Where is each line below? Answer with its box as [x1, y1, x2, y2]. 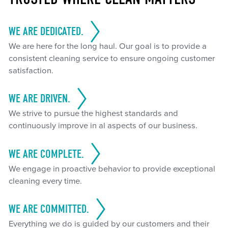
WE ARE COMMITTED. [8, 202, 89, 216]
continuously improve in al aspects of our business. [8, 121, 197, 131]
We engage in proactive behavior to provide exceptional [8, 163, 215, 174]
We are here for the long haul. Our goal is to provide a [8, 41, 207, 52]
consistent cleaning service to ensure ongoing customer [8, 53, 215, 64]
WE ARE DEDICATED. [8, 24, 83, 39]
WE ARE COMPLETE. [8, 147, 84, 161]
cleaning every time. [8, 176, 82, 186]
